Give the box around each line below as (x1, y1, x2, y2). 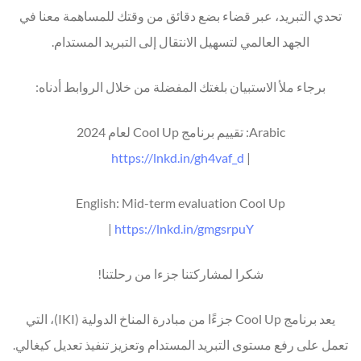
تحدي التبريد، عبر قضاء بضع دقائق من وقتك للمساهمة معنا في (19, 7, 342, 23)
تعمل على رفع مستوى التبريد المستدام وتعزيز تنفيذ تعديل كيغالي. (13, 336, 348, 352)
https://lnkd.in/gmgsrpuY (114, 220, 254, 236)
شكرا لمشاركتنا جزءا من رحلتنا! (98, 265, 263, 281)
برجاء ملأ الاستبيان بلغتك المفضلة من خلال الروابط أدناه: (35, 78, 326, 94)
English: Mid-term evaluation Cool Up (76, 194, 285, 210)
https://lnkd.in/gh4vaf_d (110, 149, 244, 165)
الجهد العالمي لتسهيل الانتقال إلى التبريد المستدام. (52, 33, 309, 49)
